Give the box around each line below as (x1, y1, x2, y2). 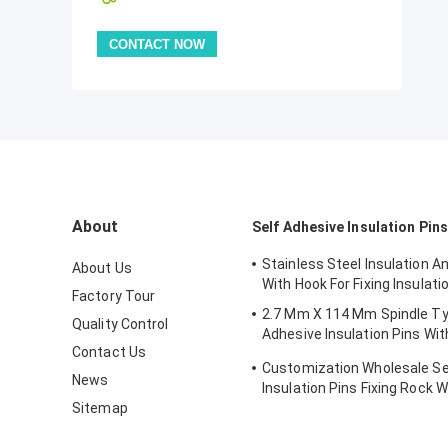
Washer (262, 346, 312, 363)
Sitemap (72, 400, 128, 417)
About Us (72, 260, 132, 277)
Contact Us (72, 344, 146, 361)
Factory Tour (72, 288, 156, 305)
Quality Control (72, 316, 169, 333)
